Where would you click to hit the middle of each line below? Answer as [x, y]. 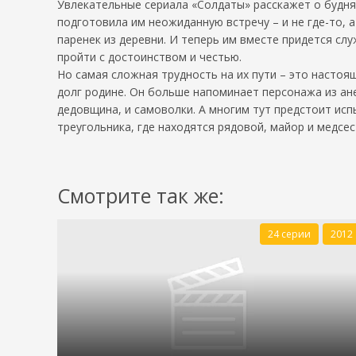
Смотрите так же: [141, 195]
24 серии [289, 234]
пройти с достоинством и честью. [149, 57]
